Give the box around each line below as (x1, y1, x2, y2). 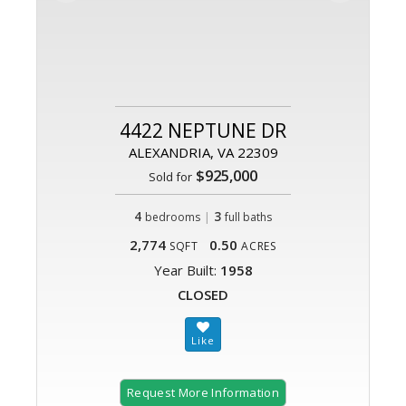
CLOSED (178, 285, 228, 304)
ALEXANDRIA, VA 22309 (128, 143, 278, 162)
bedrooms (145, 209, 200, 226)
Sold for (149, 169, 192, 186)
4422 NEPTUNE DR (120, 118, 286, 144)
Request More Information (127, 384, 279, 401)
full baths (225, 209, 272, 226)
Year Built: (153, 261, 220, 280)
